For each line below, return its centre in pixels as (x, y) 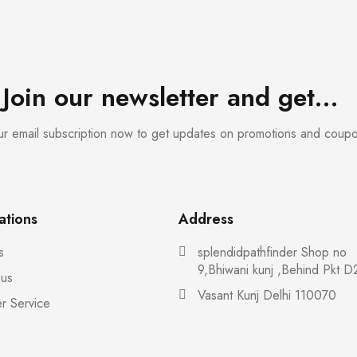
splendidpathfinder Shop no (272, 252)
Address (206, 219)
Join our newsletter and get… (171, 97)
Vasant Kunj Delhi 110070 (267, 295)
